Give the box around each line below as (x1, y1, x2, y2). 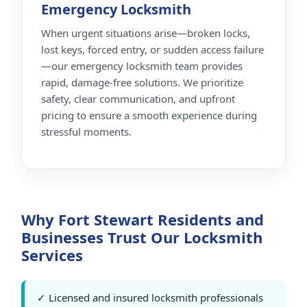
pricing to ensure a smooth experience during (41, 108, 257, 122)
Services (21, 245, 83, 266)
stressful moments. (41, 124, 132, 138)
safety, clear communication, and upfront (41, 91, 235, 106)
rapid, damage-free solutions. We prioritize (41, 75, 243, 89)
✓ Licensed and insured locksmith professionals (37, 291, 263, 305)
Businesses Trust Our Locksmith (21, 227, 262, 248)
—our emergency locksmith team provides (41, 58, 243, 73)
